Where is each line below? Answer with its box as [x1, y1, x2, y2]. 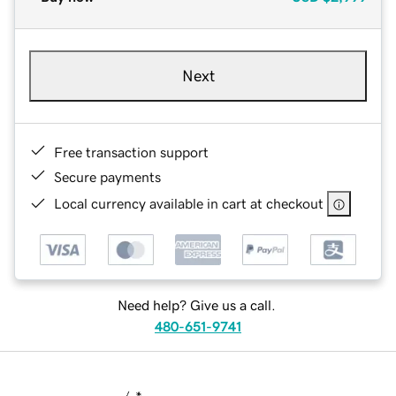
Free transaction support [54, 144, 209, 159]
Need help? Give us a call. [117, 298, 276, 313]
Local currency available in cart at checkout [54, 195, 324, 210]
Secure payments [54, 169, 161, 184]
